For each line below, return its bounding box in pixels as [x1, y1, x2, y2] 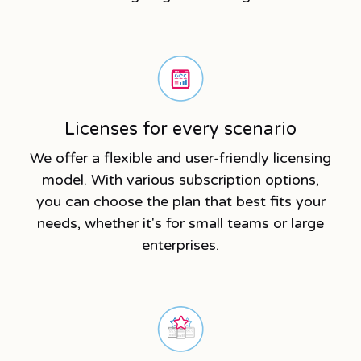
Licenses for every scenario [64, 118, 297, 139]
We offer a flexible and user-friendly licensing [30, 148, 331, 167]
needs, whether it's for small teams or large [37, 214, 324, 232]
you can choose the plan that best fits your [35, 192, 326, 210]
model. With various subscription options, [42, 170, 319, 189]
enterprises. [142, 235, 219, 254]
